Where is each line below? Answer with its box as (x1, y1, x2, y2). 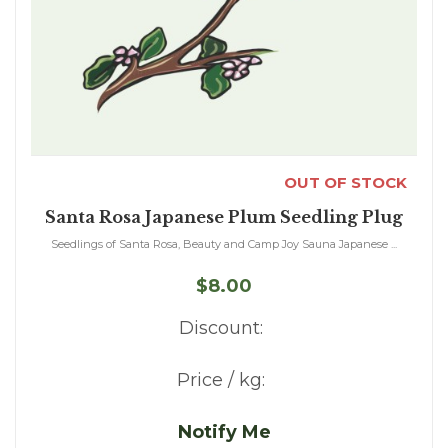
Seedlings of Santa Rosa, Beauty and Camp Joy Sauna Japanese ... (51, 237, 397, 252)
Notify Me (177, 421, 271, 444)
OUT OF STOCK (284, 173, 407, 193)
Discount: (179, 317, 263, 340)
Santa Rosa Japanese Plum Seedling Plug (45, 207, 403, 228)
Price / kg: (177, 369, 265, 392)
